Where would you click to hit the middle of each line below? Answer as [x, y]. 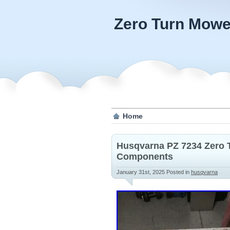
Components [145, 157]
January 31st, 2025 [141, 172]
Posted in [179, 172]
